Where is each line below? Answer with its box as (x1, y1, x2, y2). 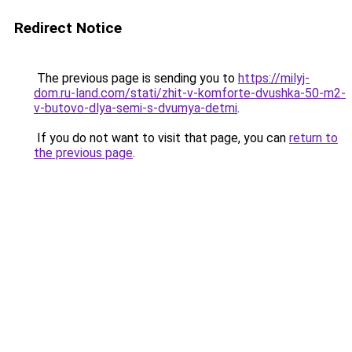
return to (289, 130, 338, 145)
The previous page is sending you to (34, 71, 238, 86)
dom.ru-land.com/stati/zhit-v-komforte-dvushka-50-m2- (34, 86, 346, 101)
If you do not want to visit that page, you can (34, 130, 289, 145)
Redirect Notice (14, 19, 122, 37)
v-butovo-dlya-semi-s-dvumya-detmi (34, 101, 237, 115)
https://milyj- (238, 71, 310, 86)
